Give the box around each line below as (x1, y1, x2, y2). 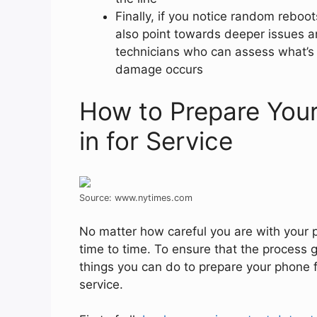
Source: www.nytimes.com (79, 192, 192, 204)
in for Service (79, 126, 233, 156)
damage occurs (115, 62, 203, 76)
